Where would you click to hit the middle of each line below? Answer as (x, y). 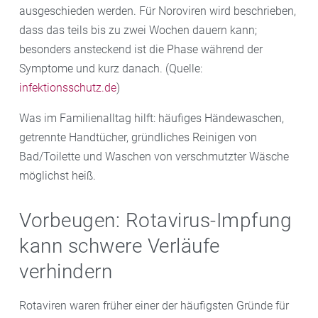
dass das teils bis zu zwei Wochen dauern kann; (138, 30)
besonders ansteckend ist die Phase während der (141, 49)
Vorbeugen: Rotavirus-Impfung (155, 220)
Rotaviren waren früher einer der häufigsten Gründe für (154, 305)
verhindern (66, 271)
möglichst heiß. (57, 175)
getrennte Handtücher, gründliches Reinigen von (138, 137)
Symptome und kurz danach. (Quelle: (111, 68)
